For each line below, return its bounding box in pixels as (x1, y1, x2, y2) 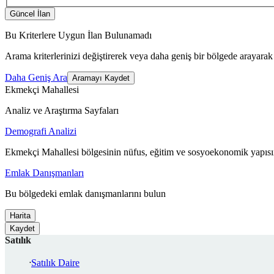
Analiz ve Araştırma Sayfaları (5, 105, 119, 116)
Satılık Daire (31, 257, 80, 268)
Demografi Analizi (5, 125, 76, 136)
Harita (10, 210, 31, 220)
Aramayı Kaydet (72, 73, 130, 83)
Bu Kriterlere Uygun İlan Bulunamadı (5, 29, 152, 40)
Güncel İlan (10, 9, 50, 18)
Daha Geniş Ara (5, 72, 67, 83)
